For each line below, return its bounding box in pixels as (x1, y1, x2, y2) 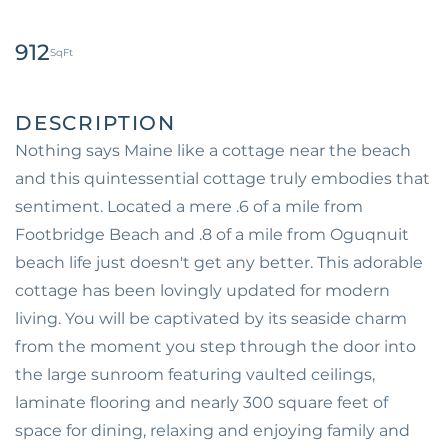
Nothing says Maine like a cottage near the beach (15, 141, 411, 160)
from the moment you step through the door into (15, 337, 416, 356)
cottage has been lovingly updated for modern (15, 281, 390, 300)
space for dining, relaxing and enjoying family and (15, 421, 410, 440)
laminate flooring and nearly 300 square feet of (15, 393, 388, 412)
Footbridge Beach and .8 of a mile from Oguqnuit (15, 225, 409, 244)
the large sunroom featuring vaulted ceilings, (15, 365, 375, 384)
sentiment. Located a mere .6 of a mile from (15, 197, 363, 216)
